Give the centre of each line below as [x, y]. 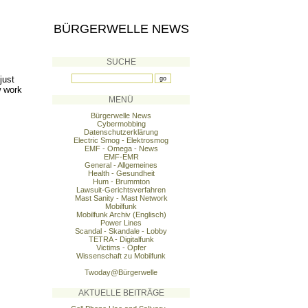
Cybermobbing [121, 124]
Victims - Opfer [121, 247]
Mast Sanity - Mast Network [121, 198]
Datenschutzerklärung [121, 132]
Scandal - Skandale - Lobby [121, 231]
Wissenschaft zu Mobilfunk [121, 256]
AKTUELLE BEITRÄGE [121, 293]
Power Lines [121, 223]
